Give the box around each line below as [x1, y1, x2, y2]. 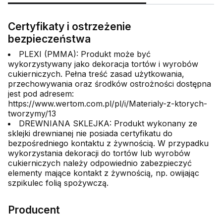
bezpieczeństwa [8, 32, 91, 45]
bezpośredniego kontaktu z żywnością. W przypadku [8, 138, 209, 148]
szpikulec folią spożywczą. [8, 177, 109, 188]
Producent [8, 203, 60, 216]
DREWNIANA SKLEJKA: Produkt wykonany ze [19, 118, 197, 128]
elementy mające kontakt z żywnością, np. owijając [8, 167, 199, 178]
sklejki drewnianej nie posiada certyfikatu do [8, 128, 172, 138]
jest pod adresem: [8, 88, 74, 99]
